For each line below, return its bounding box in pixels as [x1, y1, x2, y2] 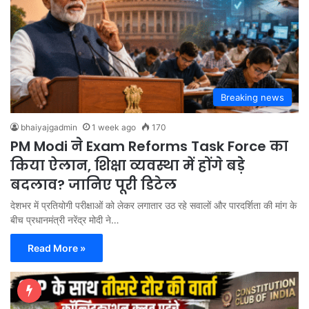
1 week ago [92, 122, 136, 133]
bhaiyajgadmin [21, 122, 77, 133]
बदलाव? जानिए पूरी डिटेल [10, 175, 177, 195]
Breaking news [221, 92, 284, 103]
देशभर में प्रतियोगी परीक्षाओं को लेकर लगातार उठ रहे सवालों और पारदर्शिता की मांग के [10, 199, 297, 212]
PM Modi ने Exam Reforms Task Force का [10, 137, 288, 157]
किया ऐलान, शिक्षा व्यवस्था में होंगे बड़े [10, 156, 245, 176]
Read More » [28, 242, 86, 255]
